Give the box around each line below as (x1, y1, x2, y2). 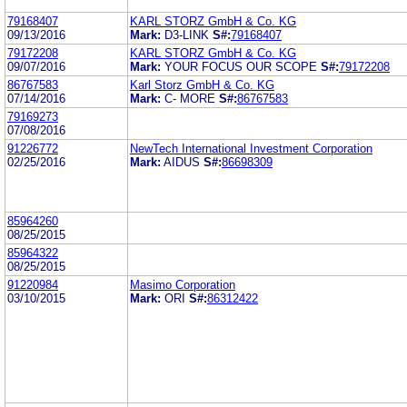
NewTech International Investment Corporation (130, 141, 372, 155)
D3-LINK (164, 27, 209, 42)
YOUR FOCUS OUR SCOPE (164, 59, 317, 74)
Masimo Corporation (130, 277, 235, 292)
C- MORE (164, 91, 215, 105)
